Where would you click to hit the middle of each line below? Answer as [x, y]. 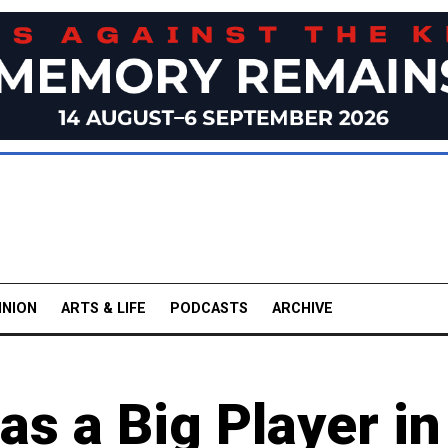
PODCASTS [209, 308]
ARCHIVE [302, 308]
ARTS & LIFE [103, 308]
